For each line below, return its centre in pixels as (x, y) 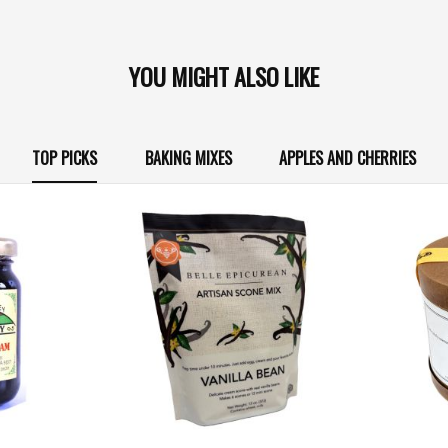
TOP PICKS (64, 158)
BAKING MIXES (188, 158)
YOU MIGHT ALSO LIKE (224, 76)
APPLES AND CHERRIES (348, 158)
